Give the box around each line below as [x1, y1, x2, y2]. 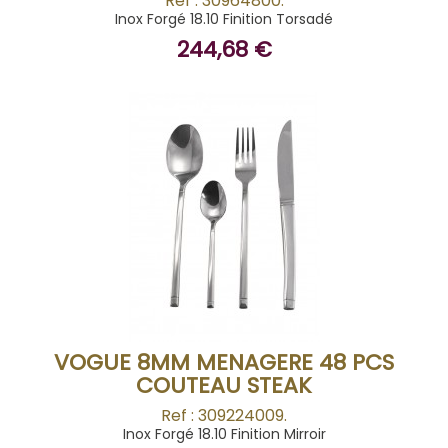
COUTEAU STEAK [136, 370, 312, 401]
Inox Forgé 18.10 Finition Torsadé [115, 9, 333, 29]
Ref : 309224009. [161, 404, 287, 427]
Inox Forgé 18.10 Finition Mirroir [122, 424, 326, 444]
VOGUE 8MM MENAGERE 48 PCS [54, 347, 394, 378]
